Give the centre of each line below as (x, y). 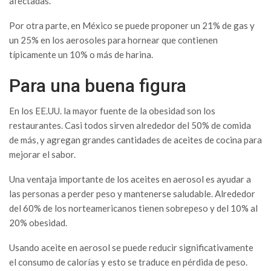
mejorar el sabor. (42, 155)
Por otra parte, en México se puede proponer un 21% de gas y (132, 26)
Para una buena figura (98, 86)
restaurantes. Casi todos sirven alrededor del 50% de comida (130, 126)
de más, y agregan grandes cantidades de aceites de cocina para (135, 140)
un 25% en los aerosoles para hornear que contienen (113, 40)
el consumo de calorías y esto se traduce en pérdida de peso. (128, 262)
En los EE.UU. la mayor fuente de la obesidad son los (112, 111)
